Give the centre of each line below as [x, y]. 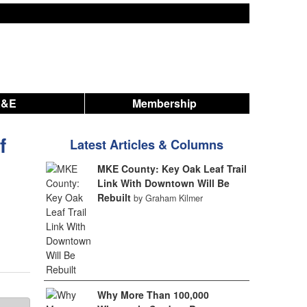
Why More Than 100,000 [153, 295]
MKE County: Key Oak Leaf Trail [172, 169]
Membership [165, 103]
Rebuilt [114, 197]
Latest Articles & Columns [146, 145]
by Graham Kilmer [168, 198]
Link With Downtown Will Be [163, 183]
